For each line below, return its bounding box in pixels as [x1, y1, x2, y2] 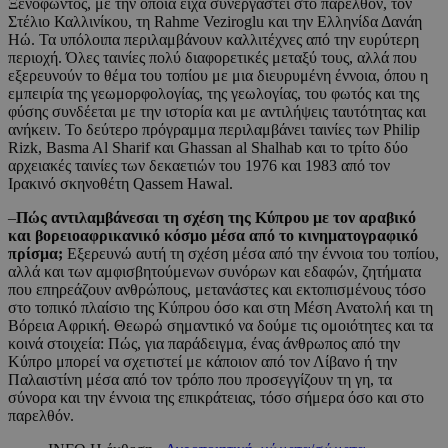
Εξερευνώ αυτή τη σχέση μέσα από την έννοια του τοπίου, [63, 245, 439, 263]
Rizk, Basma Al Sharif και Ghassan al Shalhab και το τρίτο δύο [8, 139, 408, 157]
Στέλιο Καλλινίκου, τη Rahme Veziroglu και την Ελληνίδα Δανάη [8, 13, 422, 31]
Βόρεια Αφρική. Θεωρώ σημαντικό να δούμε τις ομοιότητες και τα [8, 317, 433, 335]
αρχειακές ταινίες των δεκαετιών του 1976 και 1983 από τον [8, 157, 390, 175]
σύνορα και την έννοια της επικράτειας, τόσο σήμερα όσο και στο [8, 389, 424, 407]
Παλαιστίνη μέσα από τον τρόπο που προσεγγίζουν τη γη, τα [8, 371, 392, 389]
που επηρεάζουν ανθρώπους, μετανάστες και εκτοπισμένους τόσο [8, 281, 426, 299]
